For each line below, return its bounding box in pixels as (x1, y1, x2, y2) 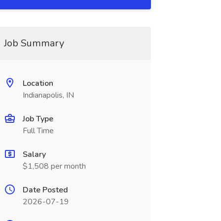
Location (22, 78, 53, 89)
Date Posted (22, 184, 68, 195)
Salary (22, 149, 46, 160)
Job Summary (3, 37, 64, 50)
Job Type (22, 113, 53, 124)
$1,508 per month (22, 161, 86, 172)
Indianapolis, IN (22, 90, 74, 101)
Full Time (22, 125, 54, 136)
